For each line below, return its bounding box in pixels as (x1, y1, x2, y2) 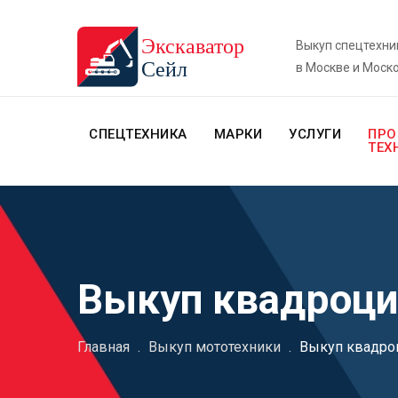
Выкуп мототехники (148, 338, 281, 356)
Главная (77, 338, 130, 356)
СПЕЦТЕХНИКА (89, 126, 187, 143)
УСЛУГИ (289, 126, 341, 143)
